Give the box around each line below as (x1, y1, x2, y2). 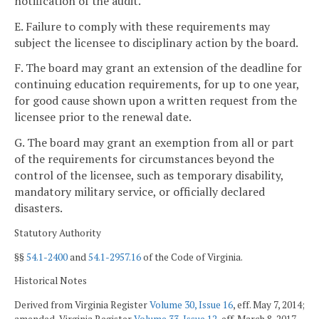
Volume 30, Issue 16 (150, 298, 233, 311)
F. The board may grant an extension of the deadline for (14, 60, 302, 76)
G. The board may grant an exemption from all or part (14, 135, 294, 151)
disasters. (14, 200, 63, 216)
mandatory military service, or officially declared (14, 184, 265, 200)
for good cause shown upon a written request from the (14, 93, 297, 109)
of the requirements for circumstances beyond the (14, 151, 274, 167)
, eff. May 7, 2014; (233, 298, 305, 311)
